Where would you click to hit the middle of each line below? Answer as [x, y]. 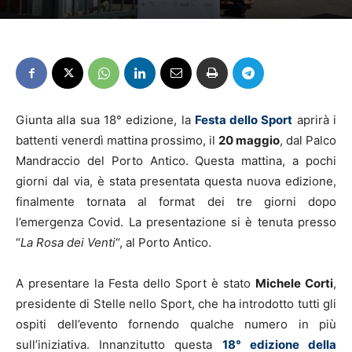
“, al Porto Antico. [163, 243]
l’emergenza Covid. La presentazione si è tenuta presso [176, 222]
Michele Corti [294, 284]
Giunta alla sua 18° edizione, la [105, 120]
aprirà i [315, 120]
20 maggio [249, 141]
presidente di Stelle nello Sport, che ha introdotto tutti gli [176, 304]
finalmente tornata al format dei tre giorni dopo [176, 202]
